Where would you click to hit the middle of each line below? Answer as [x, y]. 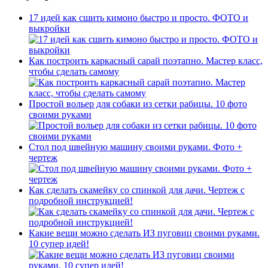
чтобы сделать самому [74, 72]
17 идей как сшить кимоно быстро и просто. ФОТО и [138, 18]
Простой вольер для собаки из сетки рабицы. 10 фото [138, 104]
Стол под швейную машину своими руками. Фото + [135, 147]
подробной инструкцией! [81, 201]
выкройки [49, 29]
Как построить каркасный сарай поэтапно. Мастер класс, [146, 61]
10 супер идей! [59, 244]
